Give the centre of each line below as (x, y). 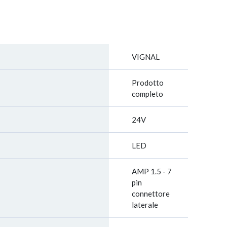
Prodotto (148, 83)
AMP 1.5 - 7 (152, 171)
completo (147, 94)
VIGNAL (146, 57)
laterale (145, 205)
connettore (151, 194)
